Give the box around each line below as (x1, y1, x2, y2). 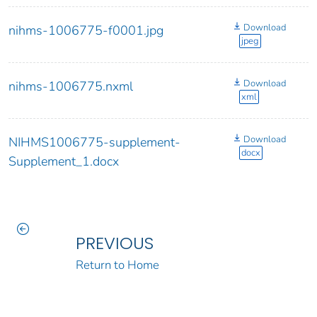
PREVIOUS (75, 231, 154, 255)
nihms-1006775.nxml (8, 78, 133, 96)
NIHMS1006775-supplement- (8, 134, 180, 151)
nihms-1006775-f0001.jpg (8, 22, 163, 40)
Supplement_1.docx (8, 153, 119, 171)
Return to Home (75, 257, 159, 274)
